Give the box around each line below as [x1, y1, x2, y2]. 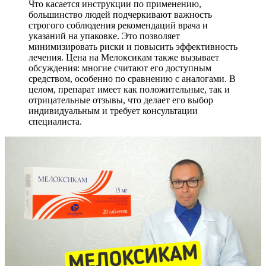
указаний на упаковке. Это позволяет [28, 30, 180, 41]
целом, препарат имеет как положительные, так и [28, 84, 230, 94]
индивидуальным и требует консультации [28, 105, 198, 116]
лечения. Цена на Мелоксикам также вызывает [28, 52, 219, 62]
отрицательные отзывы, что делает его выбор [28, 94, 213, 105]
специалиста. [28, 116, 82, 126]
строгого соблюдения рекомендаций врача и [28, 20, 208, 30]
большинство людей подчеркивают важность [28, 9, 212, 20]
